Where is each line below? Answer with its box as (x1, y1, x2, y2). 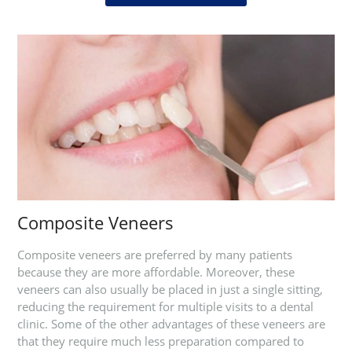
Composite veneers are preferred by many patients (16, 247, 292, 263)
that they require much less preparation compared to (16, 333, 304, 350)
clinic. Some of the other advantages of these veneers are (16, 316, 325, 332)
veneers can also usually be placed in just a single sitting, (16, 281, 323, 298)
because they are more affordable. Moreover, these (16, 264, 295, 280)
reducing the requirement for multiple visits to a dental (16, 299, 313, 315)
